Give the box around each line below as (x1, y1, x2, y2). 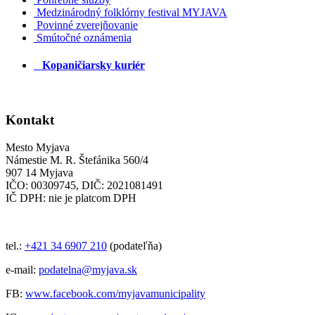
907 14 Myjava (6, 166, 73, 179)
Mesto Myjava (6, 141, 70, 153)
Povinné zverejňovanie (37, 18, 138, 31)
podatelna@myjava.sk (39, 263, 137, 276)
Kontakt (6, 112, 54, 127)
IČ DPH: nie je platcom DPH (6, 191, 136, 204)
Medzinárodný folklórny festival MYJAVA (37, 6, 227, 18)
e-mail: (6, 263, 39, 276)
